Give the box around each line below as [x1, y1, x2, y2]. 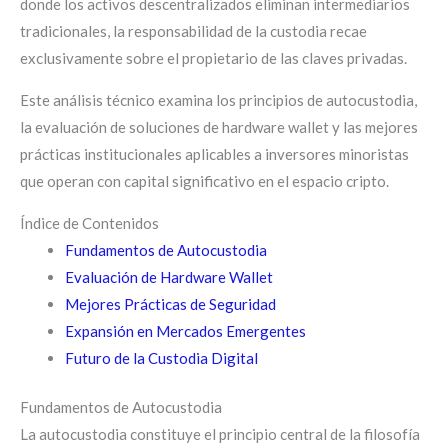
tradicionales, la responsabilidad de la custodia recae [20, 21, 367, 40]
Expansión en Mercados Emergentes [65, 321, 306, 340]
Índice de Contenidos [20, 213, 159, 232]
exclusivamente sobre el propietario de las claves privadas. [20, 48, 407, 67]
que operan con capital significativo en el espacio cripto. [20, 171, 389, 190]
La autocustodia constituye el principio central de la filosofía [20, 425, 420, 443]
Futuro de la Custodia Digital [65, 348, 258, 367]
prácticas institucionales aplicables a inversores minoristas [20, 144, 409, 163]
